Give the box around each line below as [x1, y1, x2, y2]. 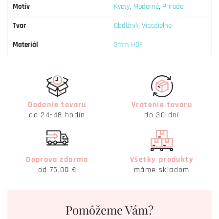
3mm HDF [114, 40, 143, 49]
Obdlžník [114, 21, 138, 30]
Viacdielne [142, 21, 172, 30]
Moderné [133, 2, 159, 11]
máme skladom [134, 165, 190, 175]
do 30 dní [144, 110, 179, 120]
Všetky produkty [130, 154, 194, 165]
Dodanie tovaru [28, 100, 87, 110]
